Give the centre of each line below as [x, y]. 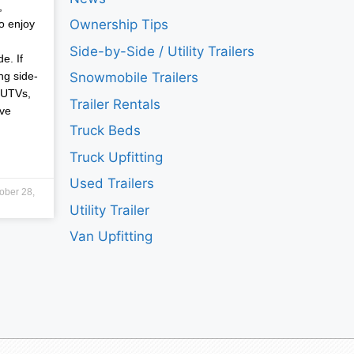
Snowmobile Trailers [134, 78]
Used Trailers [112, 184]
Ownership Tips [119, 25]
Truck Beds [105, 131]
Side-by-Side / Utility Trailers [162, 51]
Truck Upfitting [117, 157]
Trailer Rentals [115, 104]
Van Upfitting [111, 237]
